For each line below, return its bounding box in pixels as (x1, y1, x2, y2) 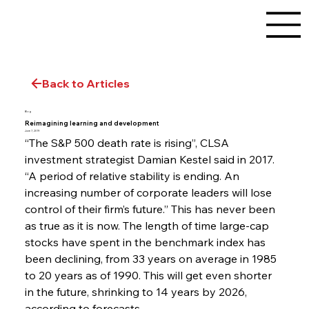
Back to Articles (41, 76, 130, 90)
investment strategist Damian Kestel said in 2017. (24, 152, 277, 167)
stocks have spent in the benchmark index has (24, 235, 268, 250)
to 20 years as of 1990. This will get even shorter (24, 268, 275, 283)
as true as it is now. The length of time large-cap (24, 219, 272, 233)
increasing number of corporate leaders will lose (24, 186, 275, 200)
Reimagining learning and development (25, 119, 159, 128)
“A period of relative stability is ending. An (24, 169, 242, 183)
